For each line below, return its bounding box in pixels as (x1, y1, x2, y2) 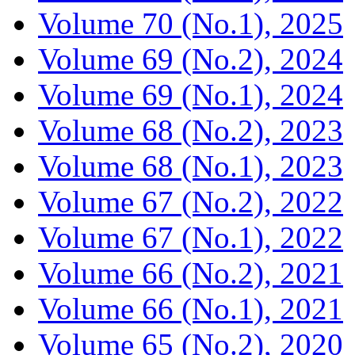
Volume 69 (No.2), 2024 (38, 41, 343, 76)
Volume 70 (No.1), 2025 (38, 6, 343, 40)
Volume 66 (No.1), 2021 (38, 291, 343, 326)
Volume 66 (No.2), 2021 (38, 255, 343, 290)
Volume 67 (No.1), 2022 (38, 219, 343, 254)
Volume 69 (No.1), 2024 (38, 77, 343, 112)
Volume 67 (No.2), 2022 (38, 184, 343, 219)
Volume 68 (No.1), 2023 (38, 148, 343, 183)
